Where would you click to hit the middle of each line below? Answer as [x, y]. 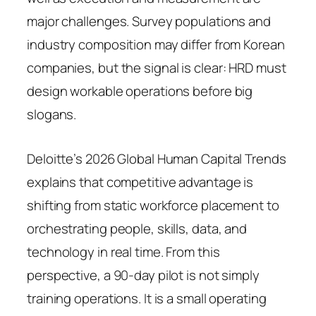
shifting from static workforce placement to [153, 205]
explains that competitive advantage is [140, 182]
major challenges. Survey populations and [149, 21]
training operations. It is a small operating [147, 298]
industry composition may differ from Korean [156, 44]
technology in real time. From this [123, 251]
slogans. [52, 114]
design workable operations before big [140, 91]
